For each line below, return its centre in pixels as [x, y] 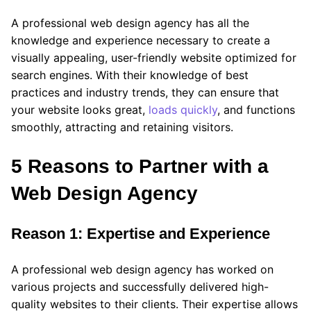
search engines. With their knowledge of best [130, 75]
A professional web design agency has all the [130, 23]
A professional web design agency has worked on [142, 269]
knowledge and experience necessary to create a [141, 40]
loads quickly [183, 109]
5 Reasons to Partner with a [140, 166]
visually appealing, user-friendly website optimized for [154, 57]
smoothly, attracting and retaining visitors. [124, 127]
